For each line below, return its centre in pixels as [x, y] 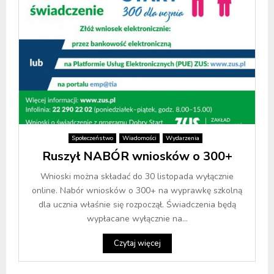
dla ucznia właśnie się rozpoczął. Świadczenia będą [137, 204]
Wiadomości [139, 138]
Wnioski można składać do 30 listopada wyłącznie [137, 176]
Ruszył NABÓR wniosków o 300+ [137, 156]
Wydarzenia [183, 138]
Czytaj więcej [137, 243]
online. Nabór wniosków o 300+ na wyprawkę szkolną [137, 190]
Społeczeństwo [92, 138]
